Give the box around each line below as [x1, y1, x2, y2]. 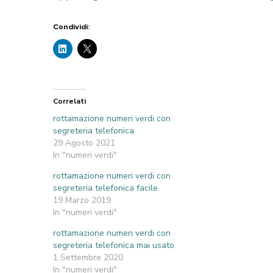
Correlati [53, 96, 86, 107]
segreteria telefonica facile [53, 182, 158, 194]
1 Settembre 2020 [53, 252, 123, 264]
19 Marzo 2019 [53, 194, 111, 207]
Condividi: [53, 22, 90, 32]
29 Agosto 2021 [53, 137, 115, 149]
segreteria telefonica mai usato [53, 239, 174, 252]
